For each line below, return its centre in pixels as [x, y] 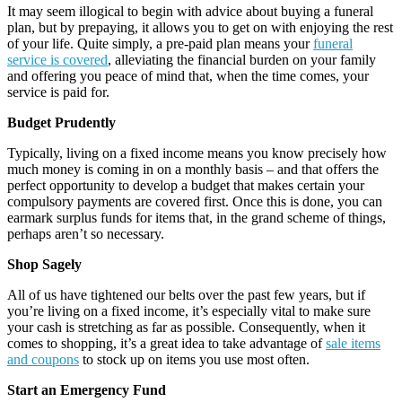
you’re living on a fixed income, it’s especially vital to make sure [189, 311]
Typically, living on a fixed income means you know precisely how [197, 153]
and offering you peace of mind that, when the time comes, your [188, 76]
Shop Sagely [44, 265]
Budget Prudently [61, 123]
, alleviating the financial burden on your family [242, 60]
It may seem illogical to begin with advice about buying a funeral [190, 12]
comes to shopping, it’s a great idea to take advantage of [166, 344]
